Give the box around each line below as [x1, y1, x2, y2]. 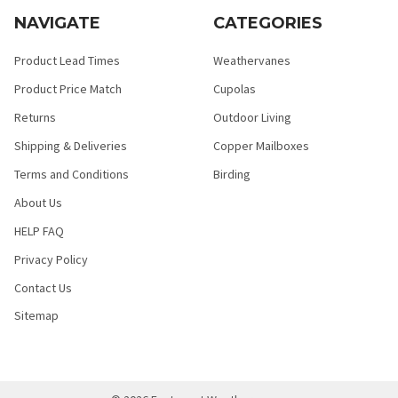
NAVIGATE [14, 12, 100, 33]
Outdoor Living [213, 108, 291, 125]
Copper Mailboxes [213, 137, 309, 154]
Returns [14, 108, 56, 125]
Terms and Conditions [14, 165, 129, 182]
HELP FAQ [14, 222, 64, 239]
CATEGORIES [213, 12, 322, 33]
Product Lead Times [14, 52, 120, 68]
